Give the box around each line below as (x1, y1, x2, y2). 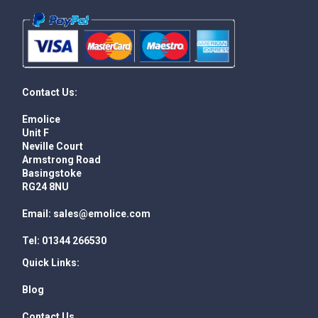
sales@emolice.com (51, 207, 151, 219)
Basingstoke (22, 167, 82, 179)
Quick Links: (22, 257, 80, 269)
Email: (22, 207, 52, 219)
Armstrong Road (22, 153, 102, 165)
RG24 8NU (22, 180, 70, 192)
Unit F (22, 126, 50, 138)
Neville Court (22, 140, 84, 152)
